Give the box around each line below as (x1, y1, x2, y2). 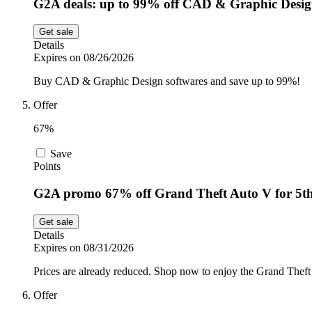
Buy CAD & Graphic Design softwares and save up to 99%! (33, 75, 300, 88)
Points (33, 160, 61, 173)
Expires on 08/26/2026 (33, 52, 134, 64)
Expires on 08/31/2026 (33, 241, 134, 253)
